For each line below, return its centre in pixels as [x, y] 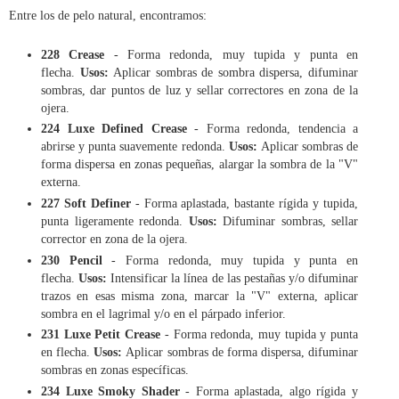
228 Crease [73, 54]
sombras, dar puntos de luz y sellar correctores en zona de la [199, 90]
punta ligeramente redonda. [115, 221]
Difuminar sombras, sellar [287, 221]
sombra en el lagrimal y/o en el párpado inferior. [165, 313]
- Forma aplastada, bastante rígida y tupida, [247, 204]
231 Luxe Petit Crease [101, 334]
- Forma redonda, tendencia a [272, 129]
